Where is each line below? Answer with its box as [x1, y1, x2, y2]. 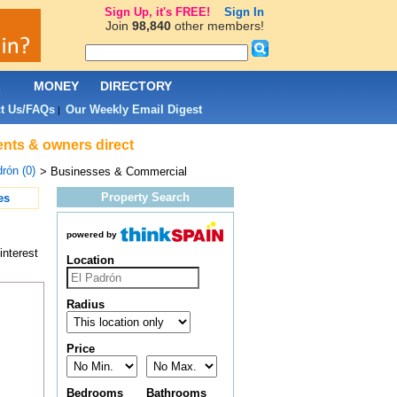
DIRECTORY [100, 79, 172, 93]
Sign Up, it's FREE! [104, 5, 210, 19]
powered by [66, 230, 117, 240]
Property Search [100, 191, 190, 204]
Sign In [223, 5, 264, 19]
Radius [66, 298, 105, 312]
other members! [170, 19, 264, 33]
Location [66, 253, 114, 268]
